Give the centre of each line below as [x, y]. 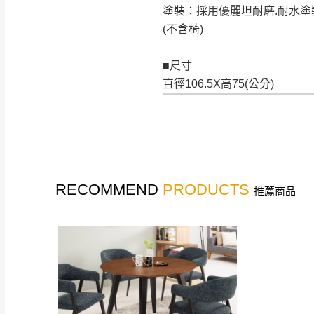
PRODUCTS [206, 190]
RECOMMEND [109, 190]
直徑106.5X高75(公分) [218, 84]
